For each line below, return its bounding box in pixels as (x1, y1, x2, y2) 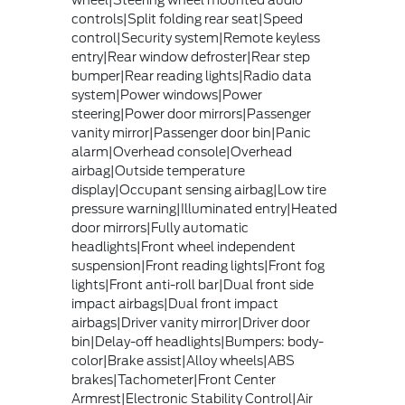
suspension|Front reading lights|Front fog (71, 259, 325, 274)
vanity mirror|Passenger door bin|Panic (71, 126, 311, 141)
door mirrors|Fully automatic (71, 221, 249, 236)
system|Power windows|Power (71, 88, 262, 103)
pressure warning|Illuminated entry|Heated (71, 202, 337, 217)
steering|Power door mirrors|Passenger (71, 107, 311, 122)
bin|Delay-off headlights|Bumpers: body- (71, 334, 324, 350)
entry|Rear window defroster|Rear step (71, 50, 310, 65)
